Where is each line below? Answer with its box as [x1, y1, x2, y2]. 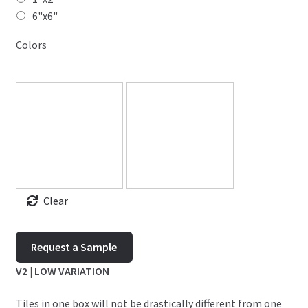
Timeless [14, 232, 58, 246]
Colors [15, 37, 47, 52]
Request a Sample [31, 239, 118, 254]
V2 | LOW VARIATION [15, 263, 109, 278]
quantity [14, 249, 55, 263]
